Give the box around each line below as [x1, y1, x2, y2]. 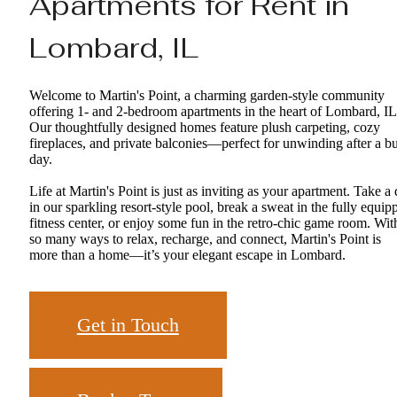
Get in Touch [76, 314, 179, 336]
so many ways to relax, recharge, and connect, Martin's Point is [29, 231, 381, 247]
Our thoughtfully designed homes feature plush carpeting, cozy [29, 120, 380, 136]
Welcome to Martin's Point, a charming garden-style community [29, 88, 385, 104]
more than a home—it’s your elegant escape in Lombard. [29, 247, 346, 263]
